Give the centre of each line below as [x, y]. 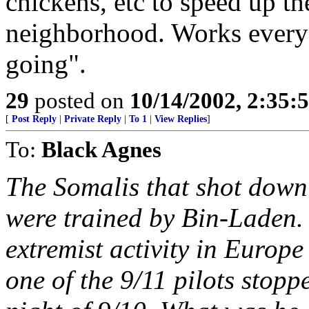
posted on [79, 100]
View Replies [181, 119]
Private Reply [93, 119]
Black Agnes [101, 149]
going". [46, 64]
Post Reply [34, 119]
